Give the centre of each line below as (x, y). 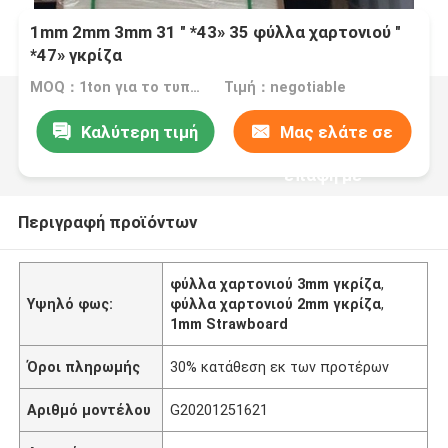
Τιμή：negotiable (284, 87)
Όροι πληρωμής (84, 366)
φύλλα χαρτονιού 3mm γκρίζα (276, 283)
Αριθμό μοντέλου (89, 409)
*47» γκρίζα (76, 55)
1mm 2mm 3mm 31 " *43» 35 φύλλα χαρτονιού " (216, 32)
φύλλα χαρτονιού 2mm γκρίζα (276, 303)
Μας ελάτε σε (337, 131)
